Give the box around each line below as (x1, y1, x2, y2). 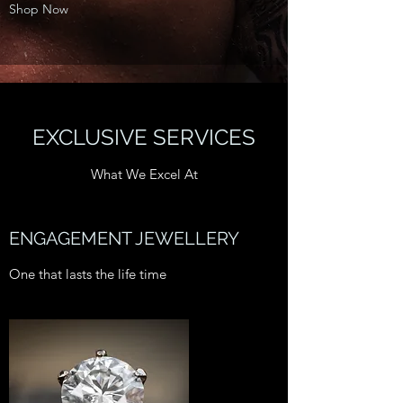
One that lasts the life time (9, 265, 166, 282)
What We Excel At (90, 166, 198, 183)
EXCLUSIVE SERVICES (32, 124, 255, 150)
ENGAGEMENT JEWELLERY (9, 228, 239, 249)
